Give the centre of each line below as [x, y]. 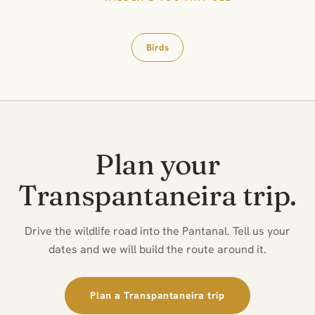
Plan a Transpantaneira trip [157, 295]
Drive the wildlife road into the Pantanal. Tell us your [157, 231]
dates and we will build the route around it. [157, 249]
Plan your [157, 164]
